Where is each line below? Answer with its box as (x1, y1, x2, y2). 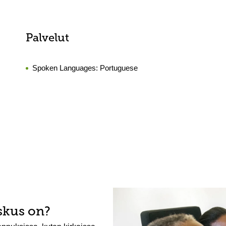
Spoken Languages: (32, 64, 100, 72)
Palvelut (25, 33, 69, 44)
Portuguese (99, 64, 138, 72)
